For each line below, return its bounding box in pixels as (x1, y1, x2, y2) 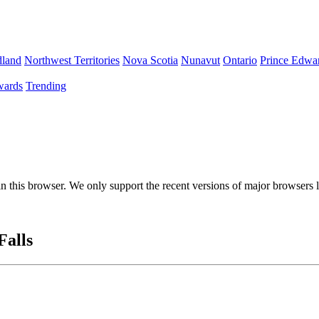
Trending (26, 80, 66, 92)
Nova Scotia (122, 54, 178, 66)
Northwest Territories (24, 54, 120, 66)
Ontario (223, 54, 257, 66)
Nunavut (181, 54, 220, 66)
